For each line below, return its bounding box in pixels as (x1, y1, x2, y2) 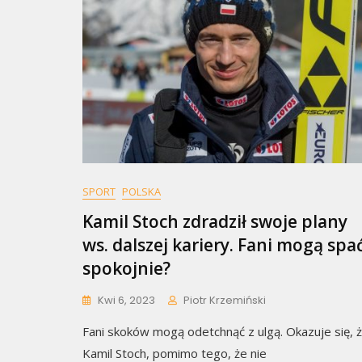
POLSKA (122, 184, 161, 200)
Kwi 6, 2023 (98, 293, 155, 309)
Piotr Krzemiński (183, 293, 266, 309)
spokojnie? (82, 257, 170, 280)
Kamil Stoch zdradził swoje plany (82, 210, 347, 234)
